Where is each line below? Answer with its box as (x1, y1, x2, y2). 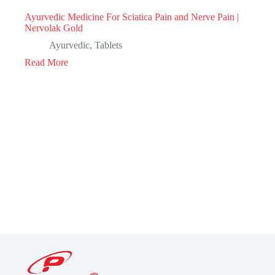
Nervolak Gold (25, 22, 83, 33)
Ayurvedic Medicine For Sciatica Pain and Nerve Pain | (25, 11, 239, 22)
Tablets (95, 39, 122, 50)
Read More (25, 56, 68, 68)
